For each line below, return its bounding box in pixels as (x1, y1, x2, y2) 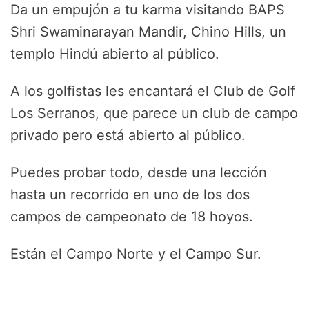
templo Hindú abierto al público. (10, 46, 219, 63)
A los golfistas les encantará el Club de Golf (10, 83, 295, 100)
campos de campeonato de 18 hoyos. (10, 208, 253, 226)
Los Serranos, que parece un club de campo (10, 105, 298, 122)
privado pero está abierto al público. (10, 127, 246, 144)
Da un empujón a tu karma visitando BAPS (10, 1, 285, 19)
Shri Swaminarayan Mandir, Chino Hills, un (10, 23, 286, 41)
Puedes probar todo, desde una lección (10, 164, 267, 181)
